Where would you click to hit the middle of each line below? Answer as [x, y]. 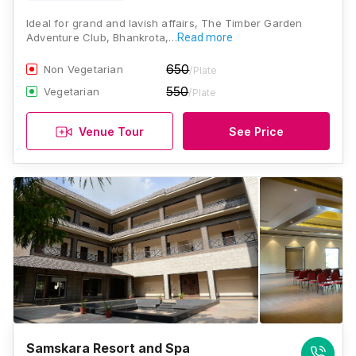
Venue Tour [111, 131]
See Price [256, 131]
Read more [205, 37]
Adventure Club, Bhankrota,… [102, 37]
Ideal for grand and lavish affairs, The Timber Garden [164, 23]
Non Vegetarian [83, 69]
